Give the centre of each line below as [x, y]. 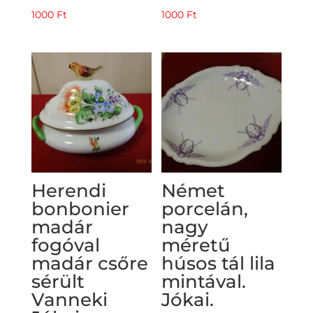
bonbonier [80, 209]
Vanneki [69, 299]
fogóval [65, 245]
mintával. [204, 281]
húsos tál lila [219, 263]
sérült [58, 281]
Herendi [68, 190]
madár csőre [89, 263]
